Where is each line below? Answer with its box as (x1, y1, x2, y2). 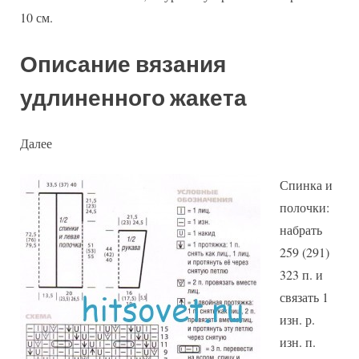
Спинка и (280, 176, 333, 193)
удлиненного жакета (20, 85, 247, 112)
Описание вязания (20, 51, 226, 79)
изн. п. (280, 333, 316, 350)
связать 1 (280, 288, 329, 305)
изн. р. (280, 311, 315, 328)
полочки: (280, 199, 329, 216)
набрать (280, 221, 322, 238)
